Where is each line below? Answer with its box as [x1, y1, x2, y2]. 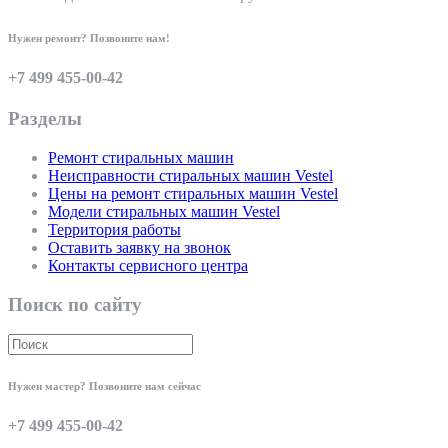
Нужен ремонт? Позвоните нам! [8, 31, 170, 44]
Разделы [8, 108, 82, 130]
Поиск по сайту [8, 293, 142, 315]
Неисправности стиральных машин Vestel [48, 166, 333, 184]
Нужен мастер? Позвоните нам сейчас [8, 380, 201, 393]
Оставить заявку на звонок [48, 238, 231, 256]
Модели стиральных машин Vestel [48, 202, 280, 220]
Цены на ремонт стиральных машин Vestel [48, 184, 338, 202]
